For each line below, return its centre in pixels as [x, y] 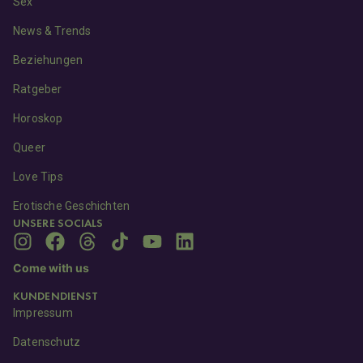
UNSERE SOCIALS [58, 223]
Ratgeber [38, 90]
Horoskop [38, 119]
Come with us [51, 268]
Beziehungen [48, 60]
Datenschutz [47, 342]
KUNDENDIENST [56, 296]
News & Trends [52, 31]
